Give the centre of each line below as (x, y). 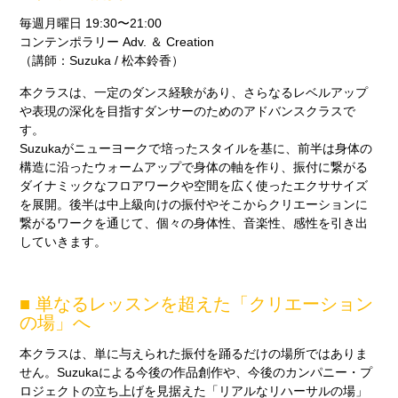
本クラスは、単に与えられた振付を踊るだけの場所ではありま (194, 354)
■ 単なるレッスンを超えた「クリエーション (197, 303)
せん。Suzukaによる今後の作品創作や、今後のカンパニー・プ (196, 373)
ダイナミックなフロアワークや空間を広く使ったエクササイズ (194, 185)
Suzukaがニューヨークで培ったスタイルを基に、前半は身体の (196, 148)
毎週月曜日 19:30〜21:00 (91, 24)
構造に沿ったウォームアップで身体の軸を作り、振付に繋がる (194, 167)
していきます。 (64, 241)
